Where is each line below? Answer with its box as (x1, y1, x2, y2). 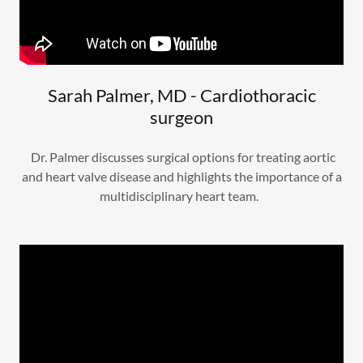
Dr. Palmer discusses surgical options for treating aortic (28, 149, 335, 164)
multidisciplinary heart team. (100, 188, 263, 203)
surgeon (150, 106, 213, 128)
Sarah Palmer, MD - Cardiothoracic (47, 84, 316, 106)
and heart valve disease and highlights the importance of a (21, 169, 342, 184)
